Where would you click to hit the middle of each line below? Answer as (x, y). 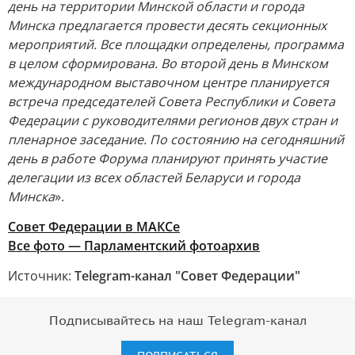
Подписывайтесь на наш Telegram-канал (177, 321)
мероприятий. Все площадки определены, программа (176, 44)
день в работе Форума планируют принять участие (168, 158)
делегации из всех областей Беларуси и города (154, 177)
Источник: (41, 276)
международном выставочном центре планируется (168, 82)
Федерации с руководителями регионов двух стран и (173, 120)
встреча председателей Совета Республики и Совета (172, 101)
